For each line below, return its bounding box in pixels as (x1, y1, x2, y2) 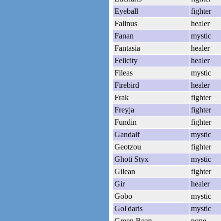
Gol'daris (114, 204, 143, 213)
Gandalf (114, 130, 140, 139)
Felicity (114, 56, 138, 65)
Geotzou (114, 142, 141, 151)
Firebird (114, 80, 139, 89)
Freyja (114, 105, 134, 114)
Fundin (114, 117, 137, 126)
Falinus (114, 19, 137, 28)
